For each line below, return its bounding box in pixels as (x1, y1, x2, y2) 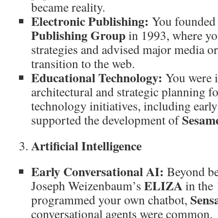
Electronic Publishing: (31, 11, 149, 30)
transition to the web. (31, 54, 135, 72)
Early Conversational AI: (31, 162, 164, 181)
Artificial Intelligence (31, 136, 142, 155)
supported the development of (31, 111, 182, 128)
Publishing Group (31, 25, 126, 44)
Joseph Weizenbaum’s (31, 177, 144, 194)
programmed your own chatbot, (31, 191, 190, 208)
